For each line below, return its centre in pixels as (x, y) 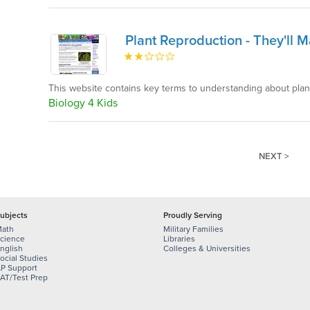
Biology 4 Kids (83, 103)
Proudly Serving (193, 215)
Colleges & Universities (207, 248)
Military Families (193, 229)
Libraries (179, 239)
